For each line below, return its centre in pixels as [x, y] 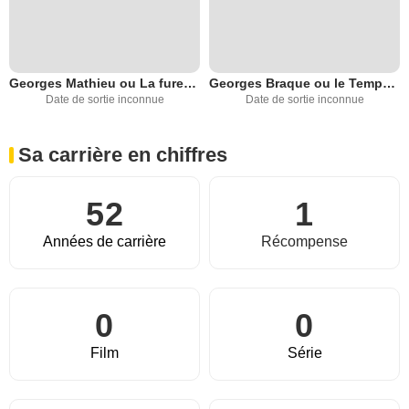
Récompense [304, 242]
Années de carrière [105, 242]
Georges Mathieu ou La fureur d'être [190, 84]
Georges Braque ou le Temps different [389, 84]
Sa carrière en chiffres [123, 155]
